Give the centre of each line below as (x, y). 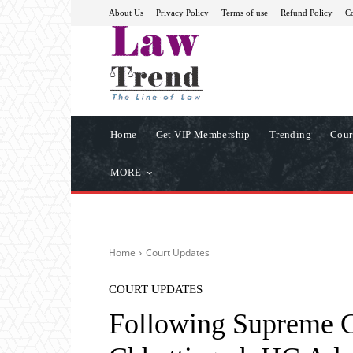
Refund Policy (307, 12)
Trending (290, 134)
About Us (126, 12)
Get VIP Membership (203, 134)
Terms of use (245, 12)
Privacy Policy (182, 12)
